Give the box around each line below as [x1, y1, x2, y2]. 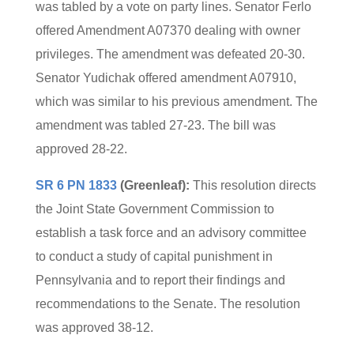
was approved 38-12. [35, 321, 153, 334]
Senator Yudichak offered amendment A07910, [35, 71, 296, 85]
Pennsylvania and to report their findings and [35, 273, 285, 287]
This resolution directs [189, 179, 316, 192]
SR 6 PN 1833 [35, 179, 117, 192]
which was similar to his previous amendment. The [35, 95, 318, 108]
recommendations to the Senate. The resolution [35, 297, 300, 311]
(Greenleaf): [116, 179, 190, 192]
